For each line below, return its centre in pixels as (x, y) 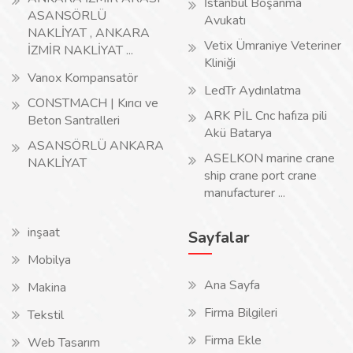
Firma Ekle (233, 340)
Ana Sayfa (232, 285)
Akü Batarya (238, 133)
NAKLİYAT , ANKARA (89, 33)
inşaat (44, 232)
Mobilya (49, 260)
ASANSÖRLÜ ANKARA (96, 146)
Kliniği (220, 63)
